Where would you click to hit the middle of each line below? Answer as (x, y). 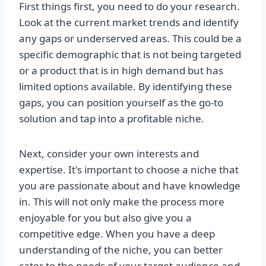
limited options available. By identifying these (126, 87)
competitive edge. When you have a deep (117, 234)
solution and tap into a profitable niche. (112, 119)
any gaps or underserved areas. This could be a (130, 39)
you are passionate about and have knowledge (130, 186)
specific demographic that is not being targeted (130, 55)
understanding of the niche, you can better (121, 250)
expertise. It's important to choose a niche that (129, 170)
